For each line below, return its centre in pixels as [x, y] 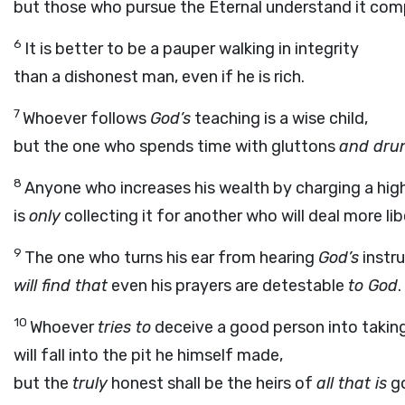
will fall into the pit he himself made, [148, 355]
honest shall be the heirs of [212, 383]
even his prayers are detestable [228, 286]
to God [373, 286]
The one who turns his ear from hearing [171, 258]
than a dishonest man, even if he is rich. [159, 77]
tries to [124, 327]
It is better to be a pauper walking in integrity [192, 49]
